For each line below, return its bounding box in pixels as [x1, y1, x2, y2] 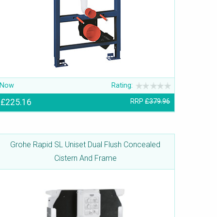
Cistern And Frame [54, 154, 117, 163]
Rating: [111, 81, 133, 90]
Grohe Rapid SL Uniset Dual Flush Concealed [10, 140, 160, 150]
